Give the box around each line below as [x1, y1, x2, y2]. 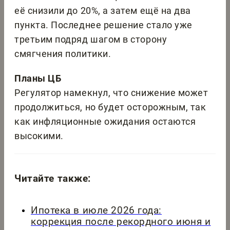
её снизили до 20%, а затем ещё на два [14, 5, 191, 16]
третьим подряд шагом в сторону [14, 34, 167, 45]
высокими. [14, 130, 64, 142]
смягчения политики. [14, 48, 111, 60]
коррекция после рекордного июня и [31, 216, 211, 228]
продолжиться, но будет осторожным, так [14, 102, 206, 113]
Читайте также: [14, 172, 91, 185]
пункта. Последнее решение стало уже [14, 20, 193, 31]
